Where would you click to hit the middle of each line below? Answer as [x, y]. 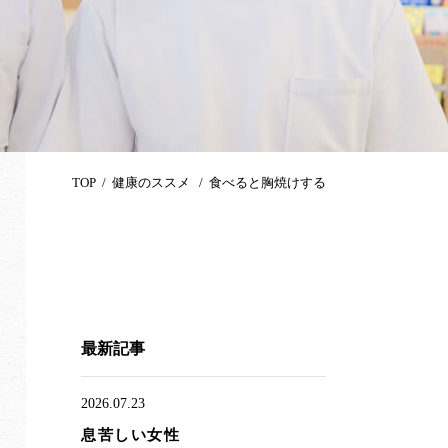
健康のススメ [152, 182]
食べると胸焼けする [267, 182]
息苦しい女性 [130, 435]
